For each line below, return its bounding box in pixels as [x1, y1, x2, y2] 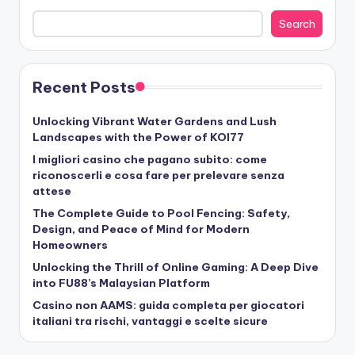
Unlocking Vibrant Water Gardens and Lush [32, 113, 277, 128]
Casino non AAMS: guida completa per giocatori [32, 297, 304, 312]
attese [32, 183, 71, 198]
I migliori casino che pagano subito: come [32, 151, 267, 166]
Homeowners [32, 237, 108, 252]
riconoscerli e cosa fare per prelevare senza [32, 167, 284, 182]
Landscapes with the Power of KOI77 [32, 129, 244, 144]
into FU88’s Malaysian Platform [32, 275, 210, 290]
